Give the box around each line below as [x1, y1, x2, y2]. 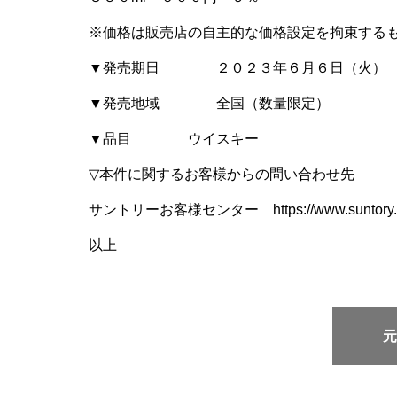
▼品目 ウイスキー [89, 130, 259, 146]
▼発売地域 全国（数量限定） [89, 95, 330, 111]
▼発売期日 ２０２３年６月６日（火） [89, 59, 386, 75]
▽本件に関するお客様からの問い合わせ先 [89, 166, 354, 182]
